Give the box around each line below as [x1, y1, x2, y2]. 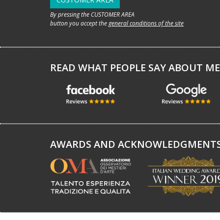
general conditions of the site [109, 19, 184, 28]
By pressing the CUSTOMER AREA [50, 10, 135, 19]
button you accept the [50, 19, 109, 28]
